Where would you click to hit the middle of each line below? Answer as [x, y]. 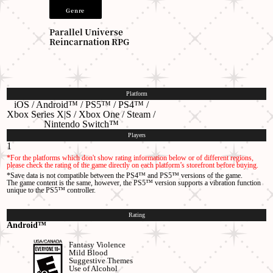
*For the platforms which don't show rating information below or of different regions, [130, 158]
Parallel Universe [86, 32]
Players [136, 135]
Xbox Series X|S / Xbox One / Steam [80, 114]
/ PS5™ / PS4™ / [113, 104]
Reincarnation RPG [89, 41]
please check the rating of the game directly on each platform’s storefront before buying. [133, 165]
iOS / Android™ [46, 104]
